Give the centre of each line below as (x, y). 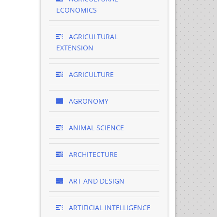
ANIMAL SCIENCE (95, 128)
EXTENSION (75, 48)
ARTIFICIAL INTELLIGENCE (108, 208)
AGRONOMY (87, 101)
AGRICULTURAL (92, 37)
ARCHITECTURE (92, 154)
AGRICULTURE (90, 74)
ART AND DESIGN (95, 181)
